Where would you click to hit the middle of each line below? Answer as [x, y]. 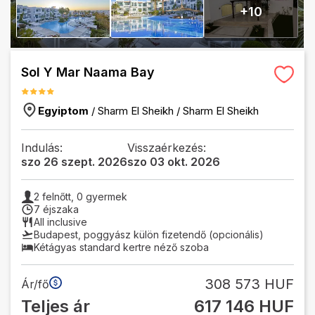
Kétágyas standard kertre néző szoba [121, 247]
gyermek [105, 197]
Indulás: [42, 148]
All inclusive [60, 222]
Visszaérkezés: [167, 148]
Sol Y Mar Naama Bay [88, 72]
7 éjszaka [56, 209]
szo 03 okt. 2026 [174, 162]
